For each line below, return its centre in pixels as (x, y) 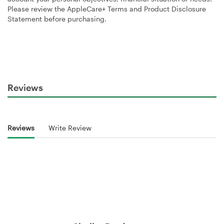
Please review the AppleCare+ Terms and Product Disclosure (107, 8)
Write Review (70, 128)
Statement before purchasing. (57, 18)
